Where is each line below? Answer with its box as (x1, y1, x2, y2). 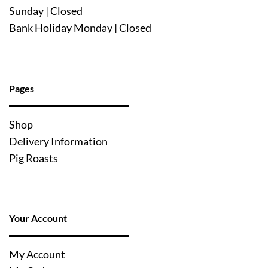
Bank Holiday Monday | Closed (8, 22, 151, 35)
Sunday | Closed (8, 5, 83, 18)
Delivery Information (8, 135, 108, 148)
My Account (8, 248, 65, 261)
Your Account (8, 212, 67, 224)
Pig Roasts (8, 151, 58, 165)
